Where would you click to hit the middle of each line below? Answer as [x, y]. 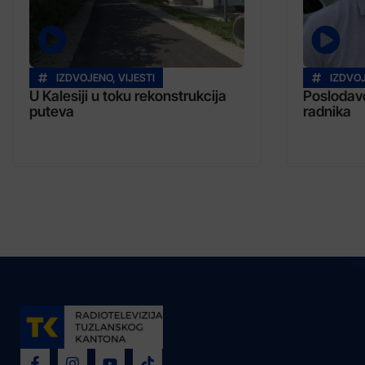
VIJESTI [136, 77]
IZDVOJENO [84, 77]
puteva [52, 111]
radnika [327, 111]
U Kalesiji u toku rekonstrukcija [128, 95]
